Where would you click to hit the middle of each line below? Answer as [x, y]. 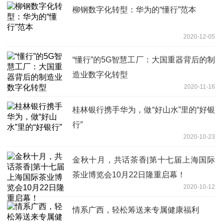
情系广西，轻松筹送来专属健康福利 [136, 210]
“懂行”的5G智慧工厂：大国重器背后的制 [144, 59]
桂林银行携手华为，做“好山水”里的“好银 [144, 110]
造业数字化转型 [100, 74]
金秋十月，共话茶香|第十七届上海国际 [144, 160]
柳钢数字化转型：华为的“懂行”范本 [134, 9]
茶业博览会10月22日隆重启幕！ [129, 174]
